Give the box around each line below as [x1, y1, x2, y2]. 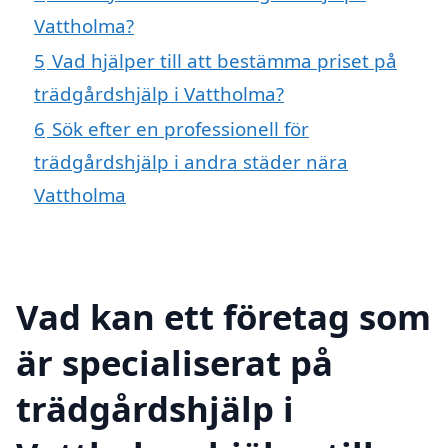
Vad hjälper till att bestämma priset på [52, 47, 397, 73]
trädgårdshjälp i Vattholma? [34, 80, 284, 106]
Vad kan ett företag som [16, 292, 431, 340]
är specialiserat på [16, 338, 333, 386]
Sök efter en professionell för [52, 115, 309, 141]
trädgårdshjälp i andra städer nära [34, 148, 348, 174]
